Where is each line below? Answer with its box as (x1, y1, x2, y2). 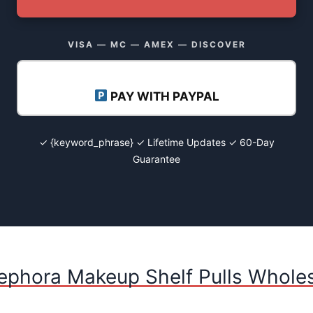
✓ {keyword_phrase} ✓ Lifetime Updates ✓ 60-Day (38, 136, 275, 148)
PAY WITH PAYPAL (107, 89, 219, 103)
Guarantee (133, 152, 180, 165)
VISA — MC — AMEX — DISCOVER (67, 38, 246, 50)
